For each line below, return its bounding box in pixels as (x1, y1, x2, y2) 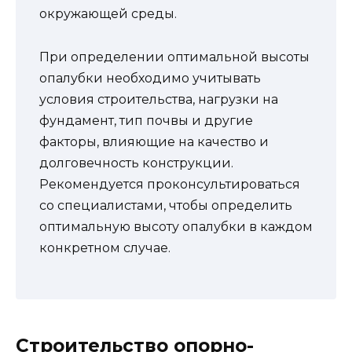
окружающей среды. (39, 6, 177, 22)
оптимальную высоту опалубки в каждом (39, 218, 313, 234)
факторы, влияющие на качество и (39, 134, 269, 149)
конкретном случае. (39, 240, 170, 255)
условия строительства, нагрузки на (39, 91, 278, 107)
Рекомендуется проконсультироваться (39, 176, 300, 192)
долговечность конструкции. (39, 155, 233, 170)
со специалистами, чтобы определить (39, 197, 292, 213)
